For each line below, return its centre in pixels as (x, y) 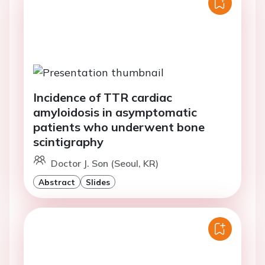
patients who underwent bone (119, 127)
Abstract (57, 182)
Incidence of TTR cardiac (103, 98)
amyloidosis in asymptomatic (115, 112)
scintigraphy (68, 142)
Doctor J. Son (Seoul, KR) (105, 164)
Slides (98, 182)
